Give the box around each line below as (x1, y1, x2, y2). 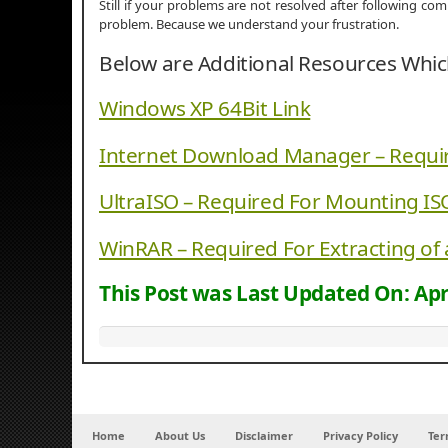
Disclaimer (235, 427, 293, 443)
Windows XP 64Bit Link (99, 93, 311, 122)
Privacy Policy (323, 427, 398, 443)
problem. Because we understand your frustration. (99, 14, 399, 33)
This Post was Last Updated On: (99, 279, 415, 308)
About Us (155, 427, 205, 443)
